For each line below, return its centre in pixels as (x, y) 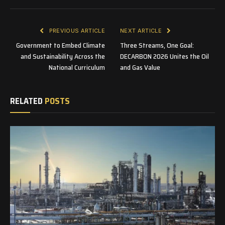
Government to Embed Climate (61, 45)
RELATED (27, 101)
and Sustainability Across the (63, 56)
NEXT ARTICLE (142, 30)
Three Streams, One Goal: (157, 45)
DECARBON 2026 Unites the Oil (164, 56)
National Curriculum (77, 67)
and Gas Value (141, 67)
